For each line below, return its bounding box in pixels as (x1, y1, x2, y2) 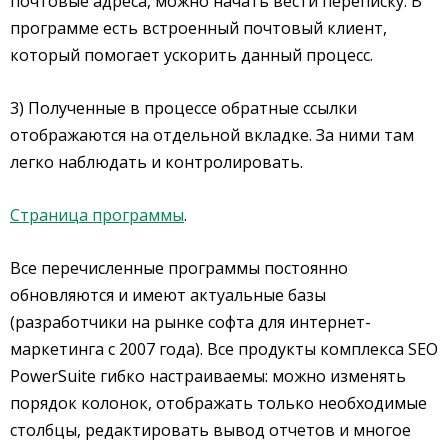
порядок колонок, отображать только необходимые (10, 391, 427, 414)
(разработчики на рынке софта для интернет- (10, 310, 371, 333)
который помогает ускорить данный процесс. (10, 43, 373, 66)
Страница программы (10, 203, 184, 226)
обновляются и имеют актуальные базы (10, 283, 326, 306)
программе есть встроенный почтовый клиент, (10, 16, 387, 39)
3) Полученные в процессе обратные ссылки (10, 96, 357, 119)
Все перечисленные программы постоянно (10, 256, 348, 279)
